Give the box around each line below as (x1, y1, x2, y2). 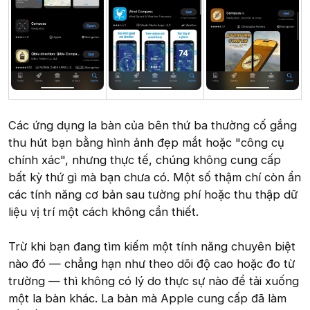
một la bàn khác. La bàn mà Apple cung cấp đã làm (8, 291, 286, 306)
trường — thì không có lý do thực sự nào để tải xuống (8, 274, 299, 289)
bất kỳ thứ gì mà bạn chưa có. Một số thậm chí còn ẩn (8, 170, 301, 185)
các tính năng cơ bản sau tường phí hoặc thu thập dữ (8, 188, 298, 202)
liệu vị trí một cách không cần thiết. (8, 205, 199, 219)
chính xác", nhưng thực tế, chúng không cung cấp (8, 153, 281, 167)
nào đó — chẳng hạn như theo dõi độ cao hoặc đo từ (8, 257, 295, 271)
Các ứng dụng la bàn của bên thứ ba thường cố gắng (8, 118, 297, 133)
